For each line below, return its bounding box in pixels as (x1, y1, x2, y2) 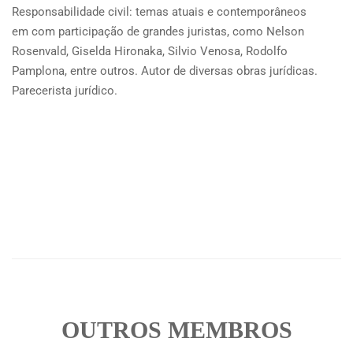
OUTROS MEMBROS (61, 316, 292, 343)
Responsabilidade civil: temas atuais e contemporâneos (12, 4, 307, 19)
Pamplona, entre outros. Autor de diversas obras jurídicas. (12, 63, 318, 78)
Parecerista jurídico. (12, 83, 117, 98)
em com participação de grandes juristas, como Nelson (12, 24, 304, 39)
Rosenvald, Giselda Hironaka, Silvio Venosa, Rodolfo (12, 43, 288, 58)
